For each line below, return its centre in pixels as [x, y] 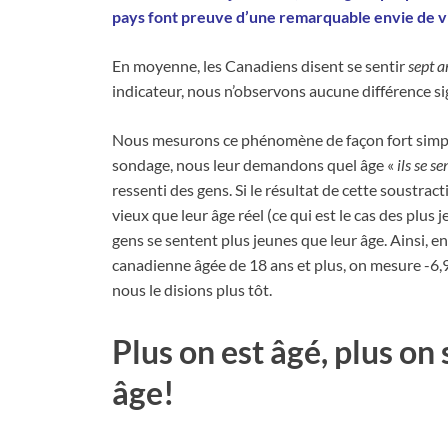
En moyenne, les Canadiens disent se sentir [260, 66]
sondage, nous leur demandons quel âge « [254, 165]
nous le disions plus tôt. [192, 290]
